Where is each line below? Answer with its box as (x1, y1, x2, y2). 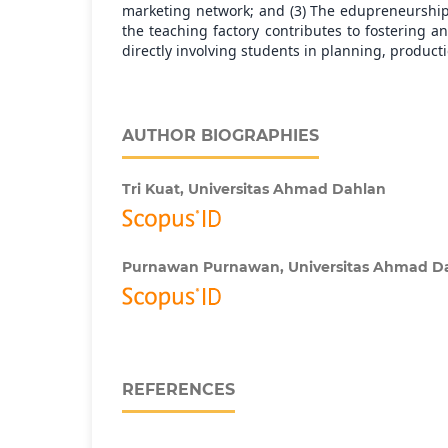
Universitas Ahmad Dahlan (188, 180, 386, 199)
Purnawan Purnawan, (122, 258, 288, 277)
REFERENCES (122, 380, 235, 400)
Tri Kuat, (122, 180, 188, 199)
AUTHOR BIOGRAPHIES (122, 126, 319, 146)
